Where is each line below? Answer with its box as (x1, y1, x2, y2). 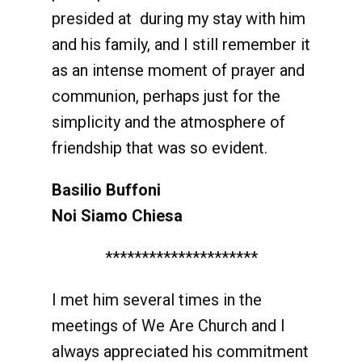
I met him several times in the (52, 290, 262, 309)
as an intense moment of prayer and (52, 61, 305, 80)
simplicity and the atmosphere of (52, 112, 285, 132)
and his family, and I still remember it (52, 35, 310, 54)
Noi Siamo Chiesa (52, 206, 183, 225)
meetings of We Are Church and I (52, 316, 285, 335)
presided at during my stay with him (52, 9, 305, 28)
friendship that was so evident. (52, 138, 267, 158)
